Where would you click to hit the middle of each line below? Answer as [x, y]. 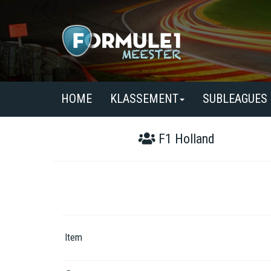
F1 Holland [185, 139]
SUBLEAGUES [235, 99]
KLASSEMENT [144, 99]
